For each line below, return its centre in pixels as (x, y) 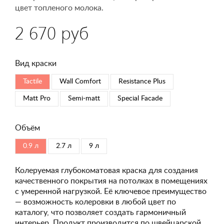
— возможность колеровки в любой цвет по (95, 202)
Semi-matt (84, 98)
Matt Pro (37, 98)
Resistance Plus (142, 81)
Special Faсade (140, 98)
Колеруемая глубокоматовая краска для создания (106, 170)
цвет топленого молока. (59, 8)
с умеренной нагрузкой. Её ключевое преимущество (111, 191)
